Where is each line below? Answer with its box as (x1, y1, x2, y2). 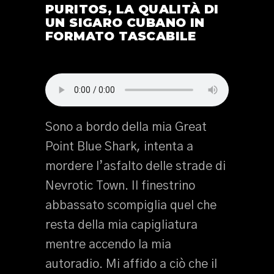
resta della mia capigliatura (45, 219, 198, 231)
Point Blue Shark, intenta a (45, 141, 193, 153)
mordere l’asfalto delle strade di (45, 160, 226, 172)
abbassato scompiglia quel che (45, 199, 217, 212)
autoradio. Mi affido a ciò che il (45, 258, 217, 270)
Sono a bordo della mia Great (45, 121, 207, 133)
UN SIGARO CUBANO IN (45, 15, 205, 30)
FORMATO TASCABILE (45, 29, 196, 43)
